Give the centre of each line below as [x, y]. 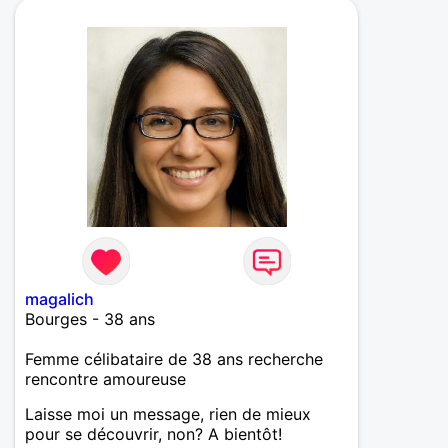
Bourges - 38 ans [90, 319]
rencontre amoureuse [105, 379]
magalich [59, 299]
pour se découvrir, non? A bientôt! [153, 434]
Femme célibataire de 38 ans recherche [174, 359]
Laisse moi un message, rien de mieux [168, 414]
